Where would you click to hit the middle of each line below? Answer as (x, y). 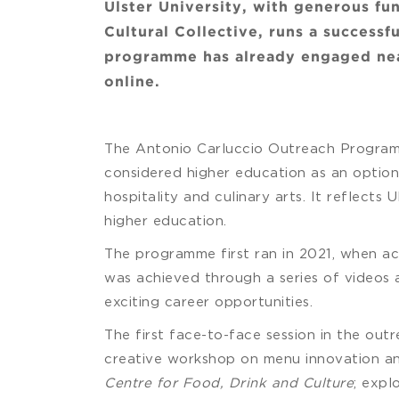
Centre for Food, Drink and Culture (229, 382)
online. (135, 82)
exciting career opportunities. (208, 301)
